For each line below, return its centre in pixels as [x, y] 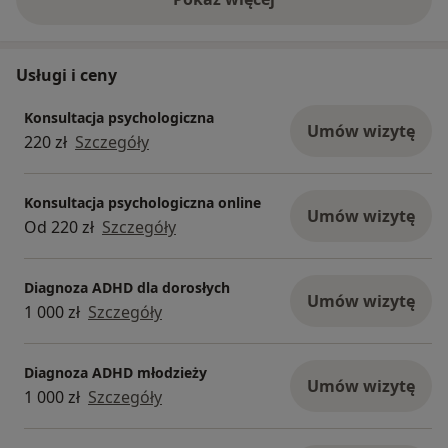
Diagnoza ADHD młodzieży [115, 372]
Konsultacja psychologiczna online [142, 202]
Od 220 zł [59, 226]
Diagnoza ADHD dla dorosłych [127, 287]
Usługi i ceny [66, 75]
